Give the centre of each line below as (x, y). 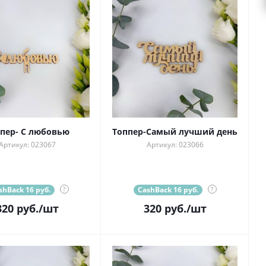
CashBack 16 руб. (168, 190)
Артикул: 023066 (175, 145)
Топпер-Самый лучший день (175, 132)
